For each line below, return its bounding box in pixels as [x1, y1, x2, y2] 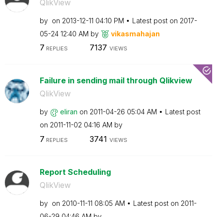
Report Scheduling [39, 167, 111, 177]
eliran [60, 108, 77, 116]
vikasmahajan [110, 29, 160, 38]
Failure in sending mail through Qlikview [39, 76, 192, 85]
